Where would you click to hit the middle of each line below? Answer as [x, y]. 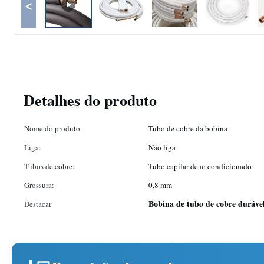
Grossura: [39, 185]
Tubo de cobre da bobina [188, 128]
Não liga [162, 147]
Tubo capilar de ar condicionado [200, 166]
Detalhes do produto [90, 100]
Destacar [38, 204]
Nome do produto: [53, 128]
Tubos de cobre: [49, 166]
